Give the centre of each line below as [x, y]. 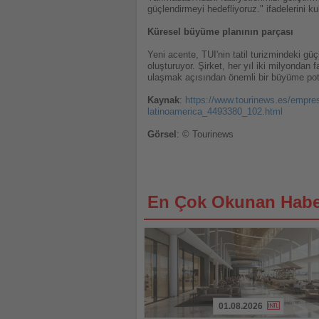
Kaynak [163, 100]
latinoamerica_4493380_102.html [215, 112]
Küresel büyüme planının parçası [220, 32]
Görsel [162, 135]
